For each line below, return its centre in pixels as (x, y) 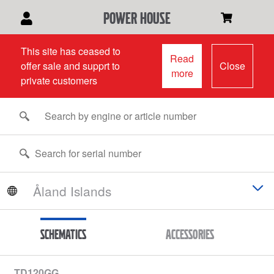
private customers (59, 80)
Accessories (190, 234)
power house (137, 18)
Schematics (64, 234)
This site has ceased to (70, 51)
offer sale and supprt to (70, 66)
